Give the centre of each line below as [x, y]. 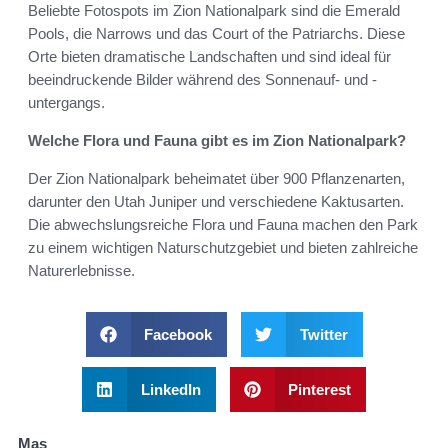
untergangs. [66, 103]
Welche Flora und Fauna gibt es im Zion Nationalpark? [217, 141]
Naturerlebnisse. [81, 271]
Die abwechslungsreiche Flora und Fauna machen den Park [223, 225]
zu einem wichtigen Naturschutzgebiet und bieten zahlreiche [223, 248]
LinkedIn [170, 390]
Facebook [178, 335]
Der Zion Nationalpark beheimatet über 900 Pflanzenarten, [216, 179]
